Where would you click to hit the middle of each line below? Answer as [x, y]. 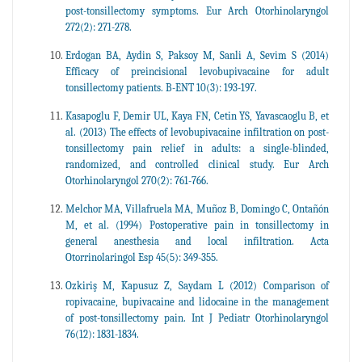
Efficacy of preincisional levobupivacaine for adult [197, 71]
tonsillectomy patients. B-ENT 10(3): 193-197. [161, 87]
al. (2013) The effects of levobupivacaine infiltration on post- [197, 132]
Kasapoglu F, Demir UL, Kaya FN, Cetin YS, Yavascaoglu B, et [197, 116]
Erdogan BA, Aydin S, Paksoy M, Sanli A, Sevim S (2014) [197, 55]
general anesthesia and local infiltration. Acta [197, 241]
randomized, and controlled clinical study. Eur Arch [197, 164]
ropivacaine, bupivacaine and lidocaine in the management [197, 301]
